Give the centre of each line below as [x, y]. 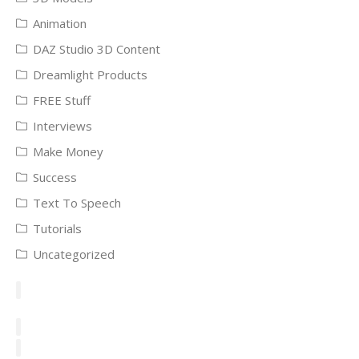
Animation [60, 23]
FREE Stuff [62, 100]
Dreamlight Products [90, 75]
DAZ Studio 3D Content [97, 49]
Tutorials [57, 228]
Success [55, 177]
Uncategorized [74, 254]
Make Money [68, 151]
